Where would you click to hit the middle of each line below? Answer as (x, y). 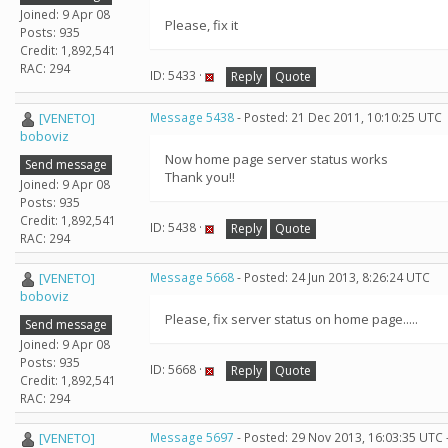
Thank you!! (200, 177)
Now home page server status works (276, 159)
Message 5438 (192, 117)
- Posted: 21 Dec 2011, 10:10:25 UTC (338, 117)
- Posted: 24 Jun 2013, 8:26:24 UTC (332, 277)
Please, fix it (201, 25)
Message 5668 (192, 277)
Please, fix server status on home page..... (291, 319)
